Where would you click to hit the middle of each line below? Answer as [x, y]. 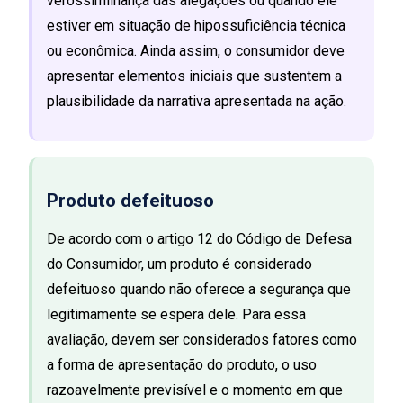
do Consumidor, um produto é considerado [179, 264]
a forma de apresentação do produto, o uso [182, 364]
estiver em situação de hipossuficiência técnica [196, 25]
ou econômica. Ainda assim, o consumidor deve [196, 50]
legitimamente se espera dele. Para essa [176, 314]
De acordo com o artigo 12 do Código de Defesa [199, 238]
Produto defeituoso [130, 200]
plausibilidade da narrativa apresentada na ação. [197, 101]
